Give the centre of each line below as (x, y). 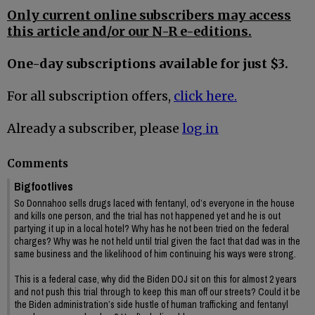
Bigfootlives (44, 186)
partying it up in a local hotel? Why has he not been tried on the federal (152, 228)
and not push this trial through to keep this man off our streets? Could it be (157, 291)
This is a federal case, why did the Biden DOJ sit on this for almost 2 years (155, 279)
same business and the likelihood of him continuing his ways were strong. (155, 253)
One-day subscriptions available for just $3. (148, 64)
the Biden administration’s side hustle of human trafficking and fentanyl (151, 304)
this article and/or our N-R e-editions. (129, 32)
